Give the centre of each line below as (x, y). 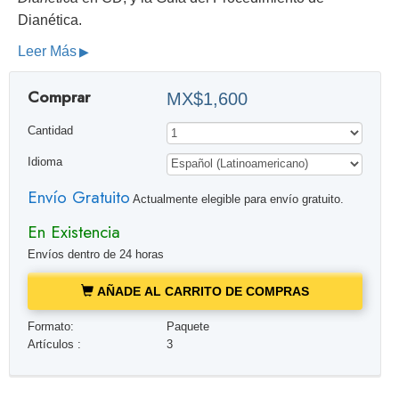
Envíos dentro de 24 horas (95, 255)
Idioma (45, 162)
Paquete (188, 327)
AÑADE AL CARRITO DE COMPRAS (201, 292)
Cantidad (50, 130)
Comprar (58, 98)
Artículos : (54, 345)
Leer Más (47, 51)
